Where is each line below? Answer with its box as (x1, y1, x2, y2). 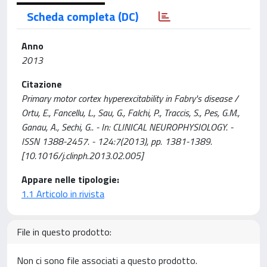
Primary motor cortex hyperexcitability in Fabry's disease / (21, 91, 238, 105)
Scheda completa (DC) (27, 7, 138, 26)
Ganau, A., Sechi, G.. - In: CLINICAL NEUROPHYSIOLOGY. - (21, 120, 233, 134)
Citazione (21, 77, 62, 91)
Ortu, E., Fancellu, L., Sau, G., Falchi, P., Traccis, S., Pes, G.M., (21, 105, 240, 120)
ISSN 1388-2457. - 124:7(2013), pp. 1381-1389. (21, 134, 212, 148)
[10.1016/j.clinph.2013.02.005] (21, 148, 143, 163)
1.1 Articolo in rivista (21, 187, 104, 201)
